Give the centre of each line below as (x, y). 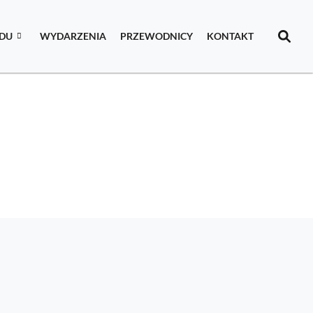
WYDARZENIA (73, 36)
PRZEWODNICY (157, 36)
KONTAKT (231, 36)
